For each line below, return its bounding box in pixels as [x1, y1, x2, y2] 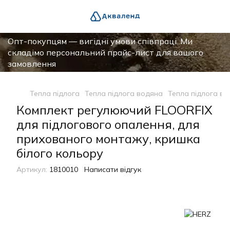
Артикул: [16, 165, 47, 174]
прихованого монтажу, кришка [16, 131, 200, 146]
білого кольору [16, 145, 103, 161]
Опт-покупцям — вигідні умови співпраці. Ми [8, 36, 193, 46]
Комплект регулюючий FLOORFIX [16, 102, 213, 118]
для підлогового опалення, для [16, 117, 200, 132]
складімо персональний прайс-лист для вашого [8, 47, 203, 57]
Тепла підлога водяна [85, 89, 163, 98]
